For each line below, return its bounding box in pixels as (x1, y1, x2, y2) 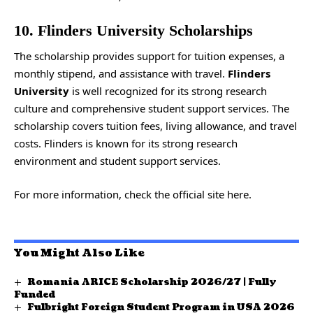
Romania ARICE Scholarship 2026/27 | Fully (27, 276, 277, 289)
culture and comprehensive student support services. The (14, 101, 289, 115)
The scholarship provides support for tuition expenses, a (14, 49, 284, 63)
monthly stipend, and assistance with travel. (14, 66, 228, 80)
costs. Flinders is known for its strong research (14, 136, 238, 150)
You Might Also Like (14, 246, 145, 261)
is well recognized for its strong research (69, 84, 267, 98)
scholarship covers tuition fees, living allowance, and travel (14, 119, 297, 133)
